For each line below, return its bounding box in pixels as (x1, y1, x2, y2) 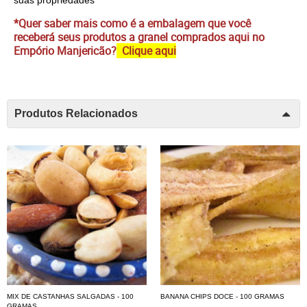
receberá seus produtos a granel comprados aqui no (14, 29, 265, 45)
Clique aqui (122, 42, 176, 58)
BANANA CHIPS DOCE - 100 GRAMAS (160, 293, 284, 300)
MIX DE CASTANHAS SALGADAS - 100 (7, 293, 134, 300)
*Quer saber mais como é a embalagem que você (14, 15, 251, 31)
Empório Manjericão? (14, 42, 116, 58)
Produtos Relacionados (14, 108, 138, 119)
